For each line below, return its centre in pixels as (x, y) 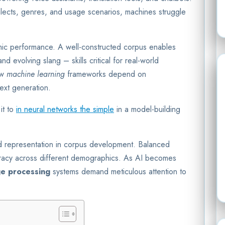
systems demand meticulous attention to (118, 171)
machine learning (36, 74)
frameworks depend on (105, 74)
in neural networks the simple (65, 109)
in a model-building (147, 109)
